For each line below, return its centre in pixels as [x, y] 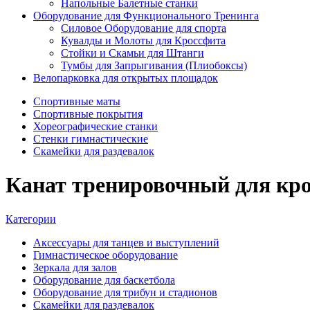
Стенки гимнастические [91, 138]
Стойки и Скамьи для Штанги [133, 53]
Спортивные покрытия [88, 113]
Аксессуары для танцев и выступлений [126, 242]
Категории [31, 219]
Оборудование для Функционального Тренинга [146, 15]
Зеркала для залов [75, 267]
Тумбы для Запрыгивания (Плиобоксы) [154, 65]
